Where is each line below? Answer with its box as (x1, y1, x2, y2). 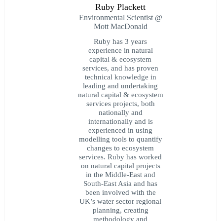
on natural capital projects (80, 161, 160, 170)
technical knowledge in (84, 72, 156, 81)
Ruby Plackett (95, 1, 146, 12)
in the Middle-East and (85, 170, 155, 179)
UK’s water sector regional (79, 196, 161, 205)
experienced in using (88, 125, 152, 134)
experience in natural (88, 45, 153, 54)
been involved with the (85, 187, 156, 196)
